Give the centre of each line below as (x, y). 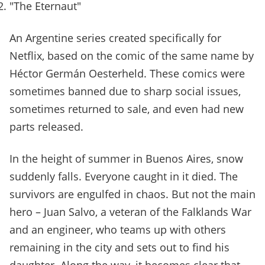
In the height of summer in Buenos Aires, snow (126, 159)
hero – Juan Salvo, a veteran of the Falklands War (130, 212)
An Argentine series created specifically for (115, 38)
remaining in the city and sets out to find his (119, 248)
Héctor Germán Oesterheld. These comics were (127, 74)
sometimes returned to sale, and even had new (127, 109)
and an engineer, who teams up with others (118, 230)
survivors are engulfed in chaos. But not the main (132, 194)
